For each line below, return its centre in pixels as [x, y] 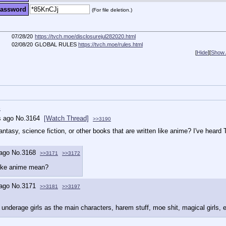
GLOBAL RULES [56, 44]
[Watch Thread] [66, 119]
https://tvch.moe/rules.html [110, 44]
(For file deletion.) [112, 10]
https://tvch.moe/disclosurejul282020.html [85, 36]
